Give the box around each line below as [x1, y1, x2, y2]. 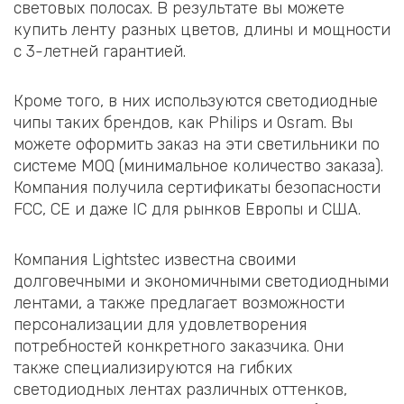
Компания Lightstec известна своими [14, 249, 296, 270]
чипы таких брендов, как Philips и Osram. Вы [14, 113, 353, 133]
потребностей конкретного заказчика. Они [14, 335, 344, 356]
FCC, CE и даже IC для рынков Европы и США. [14, 199, 361, 220]
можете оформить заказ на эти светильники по [14, 134, 380, 155]
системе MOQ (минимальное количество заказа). [14, 156, 383, 177]
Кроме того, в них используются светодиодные [14, 91, 378, 112]
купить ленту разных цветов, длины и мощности [14, 19, 390, 40]
